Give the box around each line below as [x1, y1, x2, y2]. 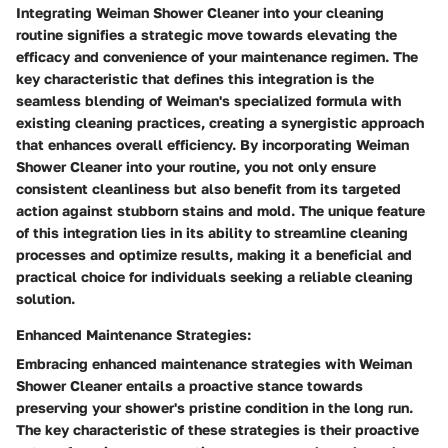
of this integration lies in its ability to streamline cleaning [16, 223, 408, 241]
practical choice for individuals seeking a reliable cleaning [16, 267, 413, 285]
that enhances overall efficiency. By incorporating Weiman [16, 135, 409, 153]
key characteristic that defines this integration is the [16, 69, 374, 87]
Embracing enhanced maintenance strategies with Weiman [16, 354, 412, 372]
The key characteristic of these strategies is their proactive [16, 420, 419, 438]
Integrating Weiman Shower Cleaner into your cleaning [16, 3, 384, 21]
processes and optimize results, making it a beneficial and [16, 245, 412, 263]
